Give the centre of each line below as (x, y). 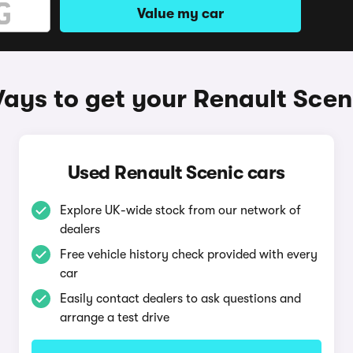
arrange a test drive (114, 318)
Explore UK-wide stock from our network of (180, 210)
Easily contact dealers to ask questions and (180, 299)
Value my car (180, 13)
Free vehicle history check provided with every (188, 255)
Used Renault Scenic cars (176, 173)
